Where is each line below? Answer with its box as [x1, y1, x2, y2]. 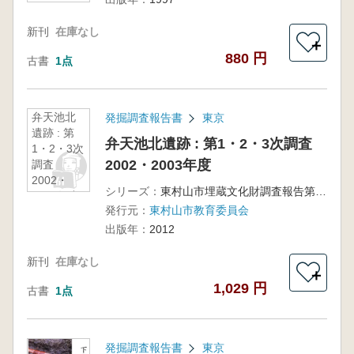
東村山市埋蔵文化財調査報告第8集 [314, 185, 326, 198]
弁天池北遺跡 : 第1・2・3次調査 [104, 136, 312, 152]
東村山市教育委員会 [149, 204, 249, 217]
